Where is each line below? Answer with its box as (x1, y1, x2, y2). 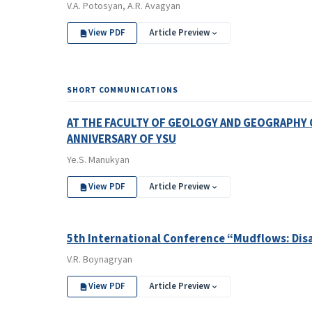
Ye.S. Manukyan (67, 153, 130, 167)
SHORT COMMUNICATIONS (67, 84, 178, 96)
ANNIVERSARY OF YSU (67, 131, 176, 148)
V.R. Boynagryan (67, 253, 132, 267)
